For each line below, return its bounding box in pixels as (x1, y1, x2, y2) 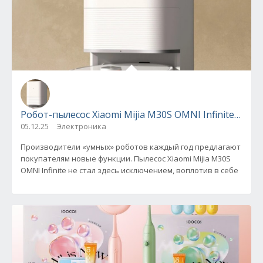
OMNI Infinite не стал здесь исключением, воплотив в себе (21, 164, 238, 176)
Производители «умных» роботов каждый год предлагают (21, 141, 241, 152)
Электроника (56, 120, 106, 131)
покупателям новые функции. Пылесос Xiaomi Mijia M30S (21, 153, 231, 164)
